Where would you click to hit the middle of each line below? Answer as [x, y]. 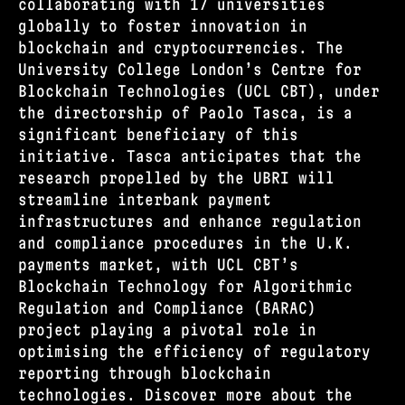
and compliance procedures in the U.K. [185, 242]
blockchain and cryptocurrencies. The [181, 47]
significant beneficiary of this [158, 134]
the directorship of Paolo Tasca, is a [185, 112]
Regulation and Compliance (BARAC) [167, 307]
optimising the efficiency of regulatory [194, 351]
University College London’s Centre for [190, 69]
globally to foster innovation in [163, 25]
